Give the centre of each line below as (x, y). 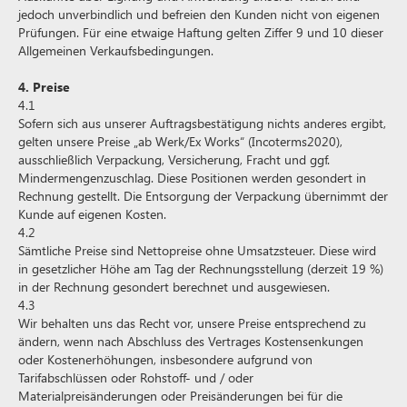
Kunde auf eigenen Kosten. (92, 214)
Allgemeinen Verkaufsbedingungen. (116, 50)
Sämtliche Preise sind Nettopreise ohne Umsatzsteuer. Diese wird (197, 250)
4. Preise (44, 87)
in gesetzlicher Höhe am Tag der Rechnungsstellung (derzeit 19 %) (201, 268)
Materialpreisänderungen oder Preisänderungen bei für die (180, 396)
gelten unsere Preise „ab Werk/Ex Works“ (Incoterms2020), (180, 141)
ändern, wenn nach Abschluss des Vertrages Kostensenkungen (191, 341)
